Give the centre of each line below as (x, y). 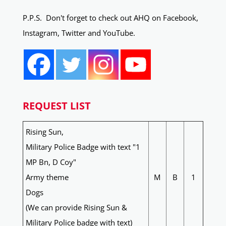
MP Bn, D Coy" (51, 162)
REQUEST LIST (56, 106)
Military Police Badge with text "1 (83, 147)
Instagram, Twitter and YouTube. (79, 33)
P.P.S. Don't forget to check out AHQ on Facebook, (110, 18)
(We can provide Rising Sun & (76, 208)
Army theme (47, 177)
